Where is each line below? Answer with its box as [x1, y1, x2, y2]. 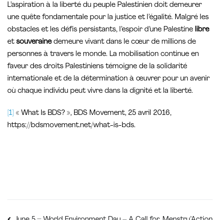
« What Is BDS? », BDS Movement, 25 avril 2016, [14, 110, 171, 117]
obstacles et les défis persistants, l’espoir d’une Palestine [7, 26, 193, 34]
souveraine [14, 38, 52, 46]
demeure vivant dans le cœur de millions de [52, 38, 196, 46]
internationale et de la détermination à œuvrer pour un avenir [7, 75, 210, 83]
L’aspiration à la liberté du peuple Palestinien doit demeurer [7, 1, 202, 9]
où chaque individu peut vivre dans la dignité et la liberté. [7, 87, 193, 95]
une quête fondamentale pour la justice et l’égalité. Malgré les [7, 14, 209, 22]
